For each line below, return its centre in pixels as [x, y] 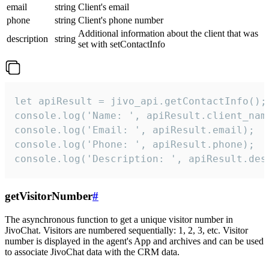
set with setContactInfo [122, 44]
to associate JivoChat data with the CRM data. [92, 252]
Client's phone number [121, 20]
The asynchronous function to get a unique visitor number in [119, 219]
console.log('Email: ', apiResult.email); [134, 130]
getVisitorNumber [49, 196]
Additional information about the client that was [168, 34]
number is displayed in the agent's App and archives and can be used [134, 241]
